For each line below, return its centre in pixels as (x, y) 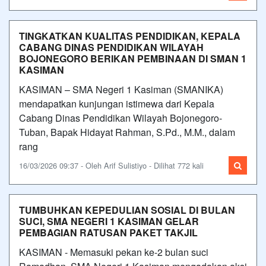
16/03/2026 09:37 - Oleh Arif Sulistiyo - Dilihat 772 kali (111, 165)
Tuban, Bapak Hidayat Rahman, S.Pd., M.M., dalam (127, 132)
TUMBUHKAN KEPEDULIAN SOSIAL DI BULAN (127, 210)
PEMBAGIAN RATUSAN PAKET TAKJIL (108, 232)
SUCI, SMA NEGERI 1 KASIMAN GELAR (109, 221)
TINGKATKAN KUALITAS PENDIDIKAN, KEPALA (130, 36)
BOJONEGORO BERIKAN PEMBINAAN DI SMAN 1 (133, 58)
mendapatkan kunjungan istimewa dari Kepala (117, 103)
